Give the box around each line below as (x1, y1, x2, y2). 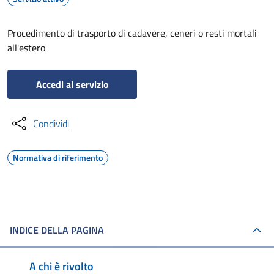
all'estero (7, 40, 45, 55)
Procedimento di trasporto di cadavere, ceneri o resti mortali (7, 26, 257, 40)
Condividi (33, 116, 69, 131)
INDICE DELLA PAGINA (10, 223, 104, 237)
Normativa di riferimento (13, 151, 103, 164)
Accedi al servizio (35, 77, 109, 92)
